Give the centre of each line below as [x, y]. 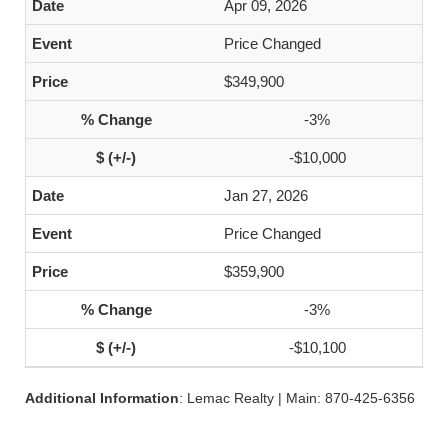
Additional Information [102, 398]
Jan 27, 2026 [266, 195]
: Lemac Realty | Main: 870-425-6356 [297, 398]
